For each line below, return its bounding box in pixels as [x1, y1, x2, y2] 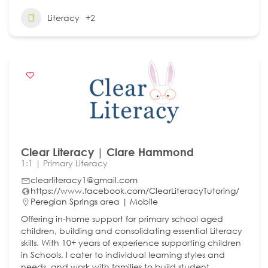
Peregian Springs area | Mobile [31, 195, 158, 207]
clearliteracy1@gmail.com [31, 173, 138, 185]
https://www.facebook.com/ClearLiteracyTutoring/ [31, 184, 239, 196]
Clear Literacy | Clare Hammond [21, 145, 194, 159]
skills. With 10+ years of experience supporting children [21, 236, 241, 248]
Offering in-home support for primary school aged [21, 212, 223, 224]
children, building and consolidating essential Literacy [21, 224, 242, 236]
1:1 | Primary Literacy [21, 157, 108, 169]
